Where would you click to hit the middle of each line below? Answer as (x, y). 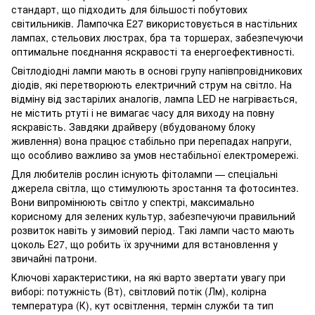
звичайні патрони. (54, 258)
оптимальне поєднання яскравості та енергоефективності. (153, 51)
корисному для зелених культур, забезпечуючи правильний (153, 216)
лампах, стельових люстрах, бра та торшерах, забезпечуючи (157, 37)
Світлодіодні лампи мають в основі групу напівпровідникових (157, 70)
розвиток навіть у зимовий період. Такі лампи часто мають (153, 230)
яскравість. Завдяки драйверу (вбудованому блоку (133, 126)
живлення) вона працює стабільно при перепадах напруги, (152, 140)
